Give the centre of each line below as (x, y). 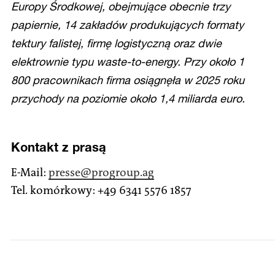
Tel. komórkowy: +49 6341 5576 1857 (101, 190)
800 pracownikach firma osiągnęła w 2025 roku (128, 79)
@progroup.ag (117, 172)
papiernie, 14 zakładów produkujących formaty (127, 24)
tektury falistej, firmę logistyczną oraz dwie (116, 43)
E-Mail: (30, 172)
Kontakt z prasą (59, 146)
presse (64, 172)
